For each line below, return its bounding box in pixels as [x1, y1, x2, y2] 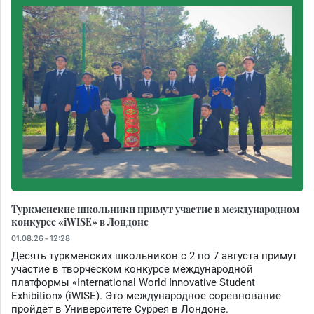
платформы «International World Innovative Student [11, 276, 255, 289]
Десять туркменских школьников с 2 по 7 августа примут [11, 250, 297, 263]
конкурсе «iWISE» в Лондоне [11, 214, 149, 229]
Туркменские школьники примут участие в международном [11, 202, 299, 217]
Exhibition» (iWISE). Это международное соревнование [11, 289, 281, 303]
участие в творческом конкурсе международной [11, 263, 253, 276]
